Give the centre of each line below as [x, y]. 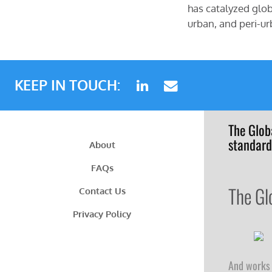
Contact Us [102, 191]
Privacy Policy [102, 214]
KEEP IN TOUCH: [68, 85]
